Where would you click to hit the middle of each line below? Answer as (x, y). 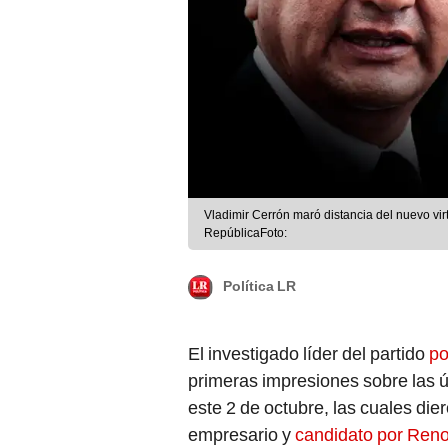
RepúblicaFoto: (245, 229)
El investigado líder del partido (308, 350)
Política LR (259, 282)
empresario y (241, 431)
